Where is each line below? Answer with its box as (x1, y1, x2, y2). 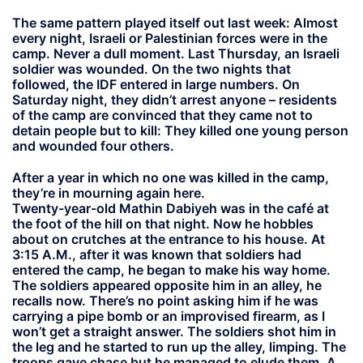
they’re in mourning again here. (12, 184, 205, 201)
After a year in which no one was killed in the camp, (12, 169, 329, 186)
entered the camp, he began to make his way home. (12, 261, 331, 278)
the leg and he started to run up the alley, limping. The (12, 338, 346, 355)
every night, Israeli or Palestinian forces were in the (12, 30, 327, 47)
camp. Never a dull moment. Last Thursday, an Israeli (12, 45, 340, 62)
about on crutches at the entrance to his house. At (12, 230, 325, 247)
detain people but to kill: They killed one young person (12, 122, 348, 139)
